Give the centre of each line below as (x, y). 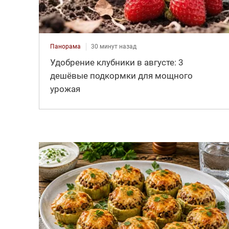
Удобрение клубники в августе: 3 (117, 63)
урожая (65, 89)
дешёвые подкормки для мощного (121, 76)
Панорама (65, 47)
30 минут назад (113, 47)
